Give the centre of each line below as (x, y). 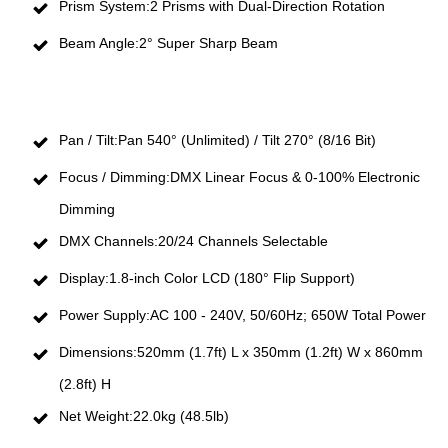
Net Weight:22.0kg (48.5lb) (144, 416)
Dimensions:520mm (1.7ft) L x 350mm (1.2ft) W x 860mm (241, 352)
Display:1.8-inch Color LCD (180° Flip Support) (207, 278)
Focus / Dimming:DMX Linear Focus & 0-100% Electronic (239, 177)
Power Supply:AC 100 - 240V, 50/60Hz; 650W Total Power (242, 315)
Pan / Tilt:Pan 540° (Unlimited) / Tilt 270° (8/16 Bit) (217, 140)
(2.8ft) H (85, 384)
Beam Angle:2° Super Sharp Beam (168, 43)
